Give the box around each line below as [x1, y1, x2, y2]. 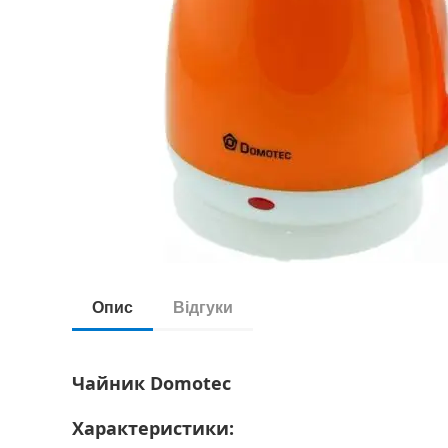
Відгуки [173, 299, 233, 316]
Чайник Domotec [72, 371, 231, 395]
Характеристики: [72, 416, 234, 440]
